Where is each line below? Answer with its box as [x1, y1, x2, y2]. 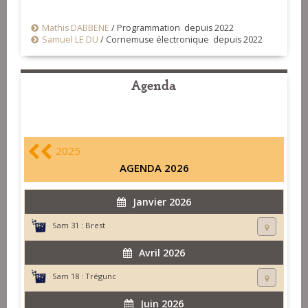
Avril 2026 [139, 246, 185, 260]
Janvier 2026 [133, 195, 191, 209]
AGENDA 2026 [119, 161, 189, 175]
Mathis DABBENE [42, 22, 109, 34]
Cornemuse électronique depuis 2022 [106, 34, 263, 46]
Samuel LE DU [42, 34, 98, 46]
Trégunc [85, 271, 116, 282]
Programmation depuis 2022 [117, 22, 234, 34]
